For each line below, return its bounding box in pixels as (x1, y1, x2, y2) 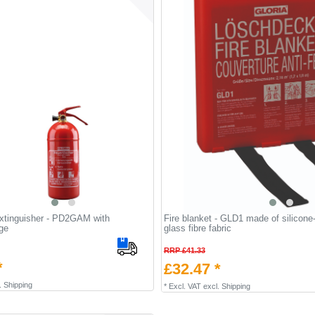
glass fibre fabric (163, 222, 231, 233)
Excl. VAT (168, 281, 201, 290)
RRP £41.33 (163, 245, 205, 255)
